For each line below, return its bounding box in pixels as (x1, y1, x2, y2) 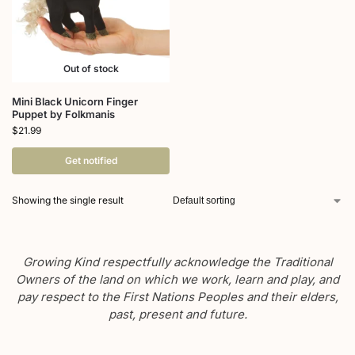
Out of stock (63, 63, 119, 75)
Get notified (64, 155, 117, 167)
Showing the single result (12, 194, 124, 207)
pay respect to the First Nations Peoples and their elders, (17, 289, 338, 305)
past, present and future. (108, 307, 247, 323)
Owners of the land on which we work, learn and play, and (16, 272, 339, 288)
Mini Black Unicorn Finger (12, 95, 138, 109)
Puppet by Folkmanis (12, 108, 115, 121)
